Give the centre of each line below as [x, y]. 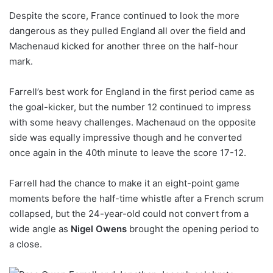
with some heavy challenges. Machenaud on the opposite [133, 122]
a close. [26, 244]
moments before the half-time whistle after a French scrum [136, 198]
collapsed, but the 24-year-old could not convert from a [129, 213]
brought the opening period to [193, 229]
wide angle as [40, 229]
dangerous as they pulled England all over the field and [127, 30]
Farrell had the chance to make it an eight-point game [124, 183]
